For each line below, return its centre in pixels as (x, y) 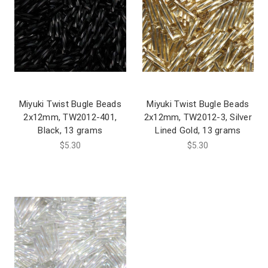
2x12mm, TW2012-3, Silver (198, 118)
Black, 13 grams (70, 131)
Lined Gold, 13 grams (198, 131)
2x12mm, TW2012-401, (70, 118)
